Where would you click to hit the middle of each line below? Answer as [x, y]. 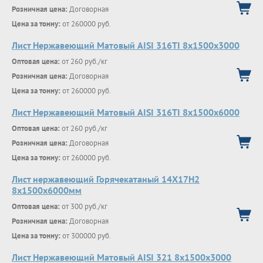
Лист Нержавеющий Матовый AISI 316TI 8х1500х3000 [126, 45]
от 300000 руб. [86, 236]
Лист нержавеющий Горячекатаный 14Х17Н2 [106, 179]
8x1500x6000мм [47, 190]
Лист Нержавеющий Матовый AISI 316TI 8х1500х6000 [126, 112]
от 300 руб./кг [84, 206]
